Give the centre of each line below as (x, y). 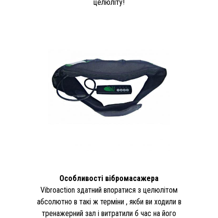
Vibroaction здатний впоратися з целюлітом (109, 190)
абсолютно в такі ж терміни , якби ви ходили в (109, 202)
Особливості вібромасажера (109, 179)
